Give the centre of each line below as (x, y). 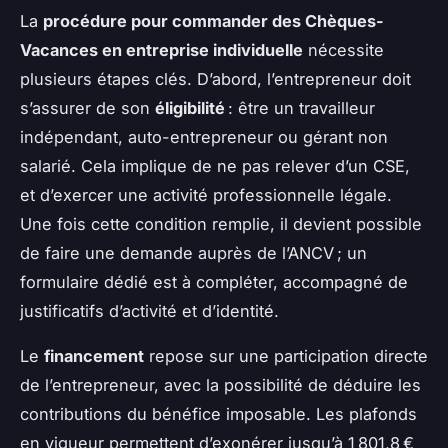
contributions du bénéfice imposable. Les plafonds (218, 414)
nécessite (343, 50)
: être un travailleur (300, 108)
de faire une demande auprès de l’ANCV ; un (193, 253)
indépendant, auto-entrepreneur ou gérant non (204, 137)
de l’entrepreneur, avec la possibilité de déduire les (220, 385)
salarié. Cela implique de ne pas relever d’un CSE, (215, 166)
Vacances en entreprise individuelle (161, 50)
